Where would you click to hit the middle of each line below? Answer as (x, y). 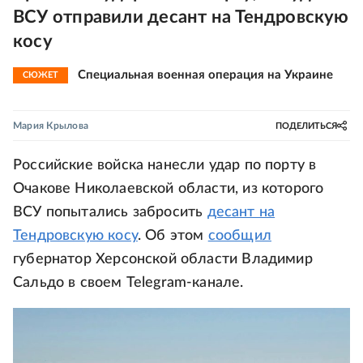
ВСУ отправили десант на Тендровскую (181, 17)
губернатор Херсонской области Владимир (163, 259)
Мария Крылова (51, 126)
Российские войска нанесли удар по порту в (165, 165)
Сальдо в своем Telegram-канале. (128, 283)
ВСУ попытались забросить (110, 212)
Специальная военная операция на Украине (205, 75)
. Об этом (173, 236)
